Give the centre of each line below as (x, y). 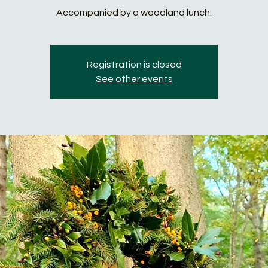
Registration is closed (134, 65)
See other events (134, 79)
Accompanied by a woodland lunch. (134, 13)
